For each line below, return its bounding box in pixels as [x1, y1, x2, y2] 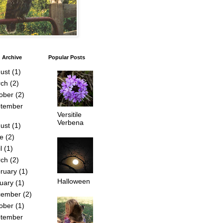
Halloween [57, 177, 90, 186]
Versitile [57, 110, 82, 118]
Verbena [57, 118, 84, 126]
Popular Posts [48, 54, 85, 60]
